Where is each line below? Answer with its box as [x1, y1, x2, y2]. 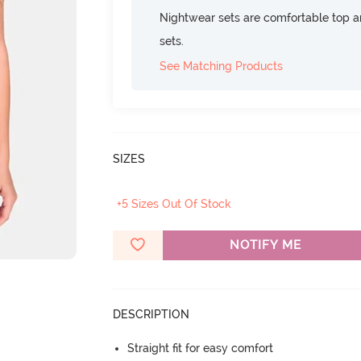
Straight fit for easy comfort [127, 341, 274, 355]
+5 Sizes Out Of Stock [117, 197, 232, 210]
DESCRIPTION [113, 307, 190, 321]
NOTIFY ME [229, 237, 301, 252]
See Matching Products [160, 59, 284, 73]
